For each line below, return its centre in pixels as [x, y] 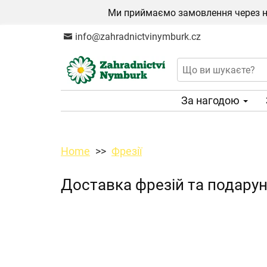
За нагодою [212, 100]
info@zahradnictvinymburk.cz [137, 37]
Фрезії [127, 151]
